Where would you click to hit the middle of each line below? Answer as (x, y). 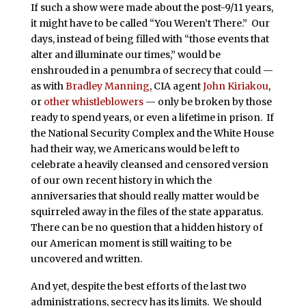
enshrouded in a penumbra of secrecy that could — (152, 71)
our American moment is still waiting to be (131, 244)
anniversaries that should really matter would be (144, 196)
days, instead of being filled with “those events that (150, 39)
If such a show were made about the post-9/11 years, (152, 8)
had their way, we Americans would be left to (135, 149)
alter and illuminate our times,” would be (125, 55)
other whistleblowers (93, 102)
